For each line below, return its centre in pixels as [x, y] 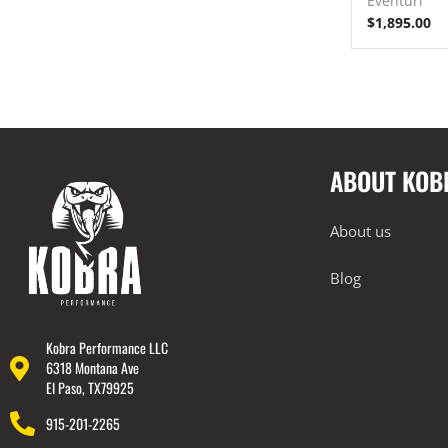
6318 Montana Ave [93, 368]
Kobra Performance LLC [107, 348]
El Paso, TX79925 [90, 388]
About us [360, 230]
